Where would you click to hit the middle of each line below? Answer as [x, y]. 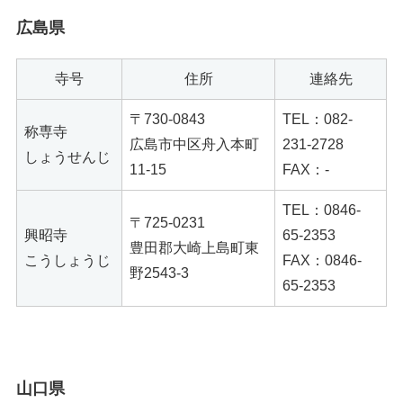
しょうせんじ [67, 157]
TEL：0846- [322, 210]
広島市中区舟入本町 [194, 144]
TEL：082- [318, 119]
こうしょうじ [67, 260]
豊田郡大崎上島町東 [194, 247]
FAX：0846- [322, 260]
